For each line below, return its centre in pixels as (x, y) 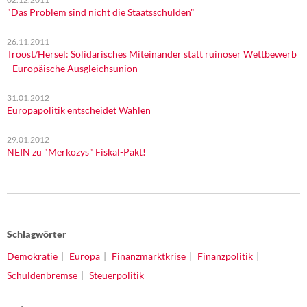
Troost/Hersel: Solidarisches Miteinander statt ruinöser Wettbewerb (152, 54)
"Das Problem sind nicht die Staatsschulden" (101, 12)
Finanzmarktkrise (149, 256)
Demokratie (32, 256)
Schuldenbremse (42, 275)
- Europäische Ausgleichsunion (72, 68)
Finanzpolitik (225, 256)
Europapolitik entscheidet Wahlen (79, 110)
